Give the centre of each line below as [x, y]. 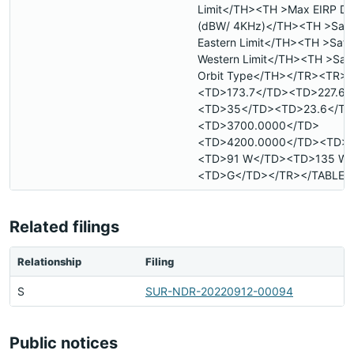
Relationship [49, 262]
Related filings [64, 227]
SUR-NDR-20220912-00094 [219, 291]
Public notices [64, 343]
